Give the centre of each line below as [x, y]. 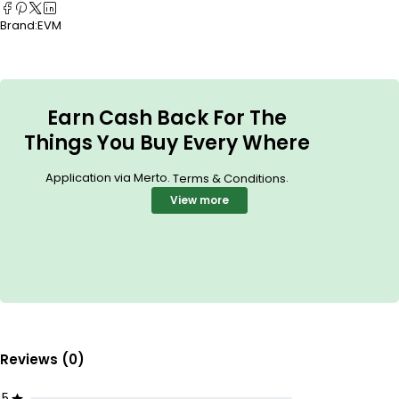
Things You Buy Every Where [167, 143]
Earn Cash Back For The [167, 118]
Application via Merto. [109, 178]
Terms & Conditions [229, 179]
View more [199, 200]
